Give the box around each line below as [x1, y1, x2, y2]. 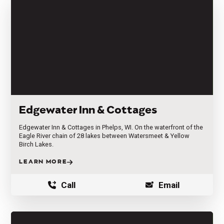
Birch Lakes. [19, 140, 54, 148]
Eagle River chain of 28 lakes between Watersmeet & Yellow [19, 132, 190, 140]
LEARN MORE [19, 158, 67, 165]
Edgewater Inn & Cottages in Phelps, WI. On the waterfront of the [19, 123, 203, 131]
